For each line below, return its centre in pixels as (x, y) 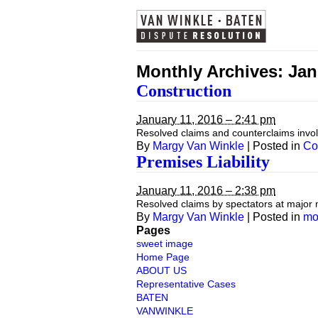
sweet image (165, 243)
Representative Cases (186, 284)
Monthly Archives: (212, 71)
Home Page (163, 257)
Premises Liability (203, 162)
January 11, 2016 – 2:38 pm (206, 191)
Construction (184, 91)
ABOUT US (161, 270)
